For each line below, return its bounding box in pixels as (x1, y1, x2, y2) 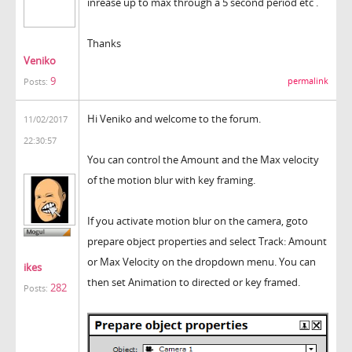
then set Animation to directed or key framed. (87, 274, 300, 289)
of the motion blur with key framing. (87, 172, 255, 187)
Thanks (87, 35, 121, 50)
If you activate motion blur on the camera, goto (87, 213, 308, 228)
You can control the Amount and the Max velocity (87, 152, 319, 167)
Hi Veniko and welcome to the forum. (87, 111, 261, 126)
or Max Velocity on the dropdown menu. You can (87, 254, 316, 269)
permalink (288, 75, 328, 86)
